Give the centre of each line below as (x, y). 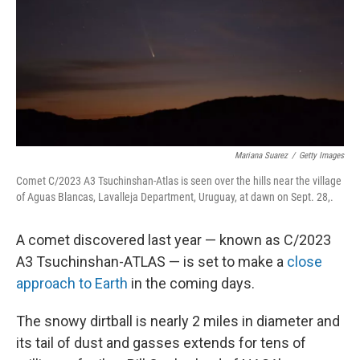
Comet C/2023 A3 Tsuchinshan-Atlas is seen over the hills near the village (179, 181)
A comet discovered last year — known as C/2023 (174, 240)
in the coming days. (191, 283)
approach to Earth (72, 283)
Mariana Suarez (261, 155)
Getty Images (321, 155)
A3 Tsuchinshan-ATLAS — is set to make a (151, 262)
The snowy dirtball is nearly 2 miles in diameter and (178, 321)
